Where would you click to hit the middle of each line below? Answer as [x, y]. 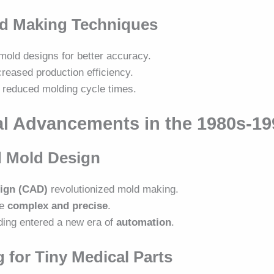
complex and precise [58, 206]
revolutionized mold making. [113, 190]
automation [144, 223]
